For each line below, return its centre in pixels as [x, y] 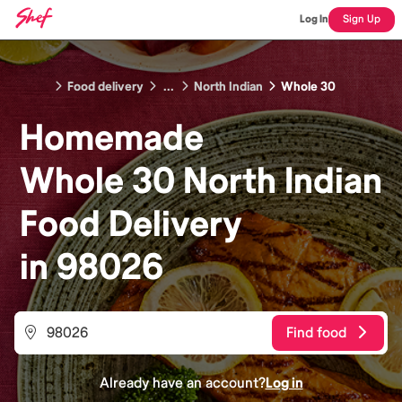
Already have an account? [182, 383]
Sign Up [362, 19]
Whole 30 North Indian [201, 181]
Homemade [112, 138]
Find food [316, 332]
